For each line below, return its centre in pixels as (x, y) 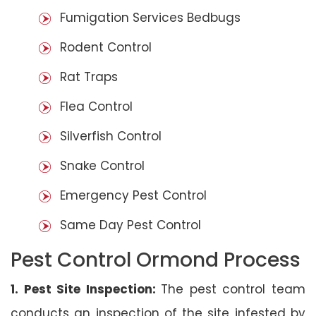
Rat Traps (89, 77)
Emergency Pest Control (133, 195)
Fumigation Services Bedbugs (150, 17)
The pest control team (233, 289)
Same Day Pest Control (130, 225)
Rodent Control (106, 47)
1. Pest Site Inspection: (86, 289)
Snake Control (102, 165)
